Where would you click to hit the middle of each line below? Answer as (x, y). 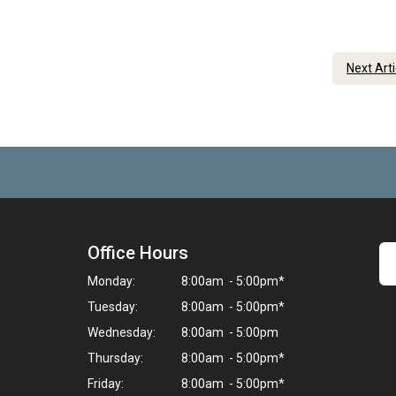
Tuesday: (113, 307)
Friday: (106, 384)
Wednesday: (122, 332)
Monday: (111, 281)
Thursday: (115, 358)
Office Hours (138, 253)
